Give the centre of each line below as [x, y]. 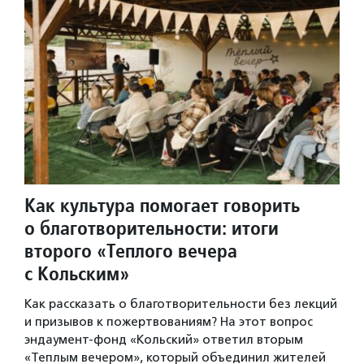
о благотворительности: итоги [152, 227]
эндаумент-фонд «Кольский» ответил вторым [164, 339]
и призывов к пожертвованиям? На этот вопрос [169, 321]
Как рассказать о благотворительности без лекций [181, 303]
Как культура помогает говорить [162, 205]
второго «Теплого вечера [131, 250]
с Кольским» [77, 273]
